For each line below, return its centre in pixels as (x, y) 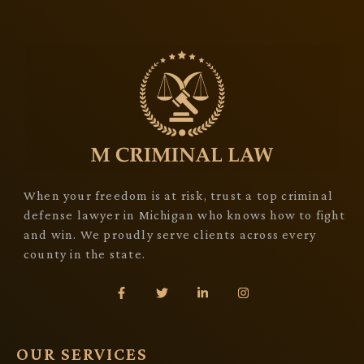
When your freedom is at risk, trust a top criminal (179, 196)
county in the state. (84, 254)
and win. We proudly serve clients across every (170, 235)
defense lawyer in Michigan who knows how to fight (184, 215)
